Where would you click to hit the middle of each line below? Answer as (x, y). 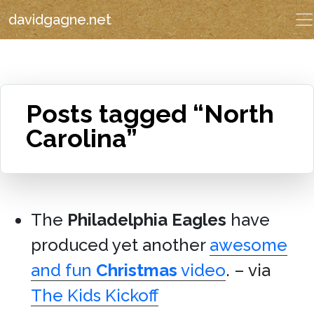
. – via (248, 270)
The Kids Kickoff (95, 295)
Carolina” (82, 138)
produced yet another (120, 245)
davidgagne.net (60, 20)
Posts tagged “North (150, 114)
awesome (248, 245)
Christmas (137, 270)
